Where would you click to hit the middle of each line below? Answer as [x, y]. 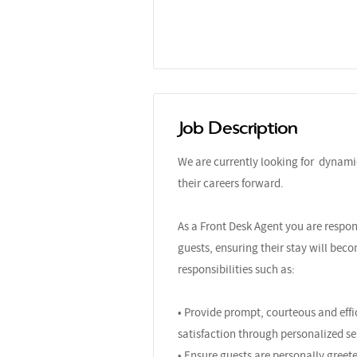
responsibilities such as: [236, 269]
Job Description [237, 128]
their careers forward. [231, 183]
